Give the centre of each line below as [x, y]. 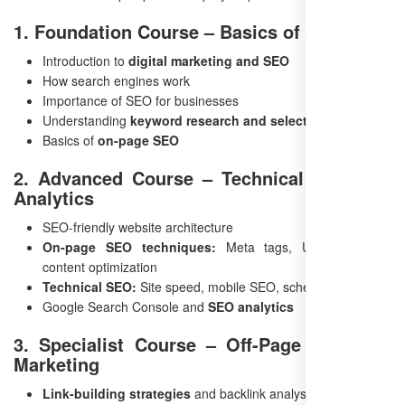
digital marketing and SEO [209, 61]
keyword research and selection [229, 121]
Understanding [86, 121]
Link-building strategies [117, 394]
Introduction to [85, 61]
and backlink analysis [253, 394]
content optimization [100, 267]
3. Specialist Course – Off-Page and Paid [202, 344]
